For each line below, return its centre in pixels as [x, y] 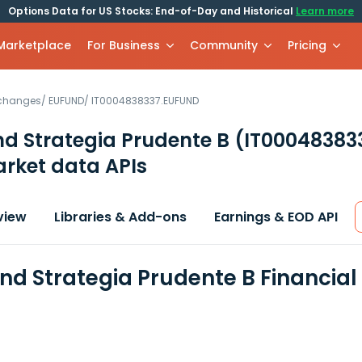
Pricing [307, 45]
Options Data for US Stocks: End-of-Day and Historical [152, 11]
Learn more [325, 11]
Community [224, 45]
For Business [124, 45]
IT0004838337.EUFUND [145, 101]
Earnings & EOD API [276, 217]
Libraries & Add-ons [120, 217]
